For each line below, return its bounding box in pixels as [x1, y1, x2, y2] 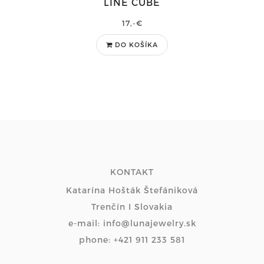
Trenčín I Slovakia [91, 201, 173, 212]
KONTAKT [110, 166, 154, 177]
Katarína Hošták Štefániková [66, 184, 198, 195]
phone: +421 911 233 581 [79, 234, 185, 245]
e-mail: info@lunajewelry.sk [68, 217, 196, 228]
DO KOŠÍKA [115, 40, 158, 48]
